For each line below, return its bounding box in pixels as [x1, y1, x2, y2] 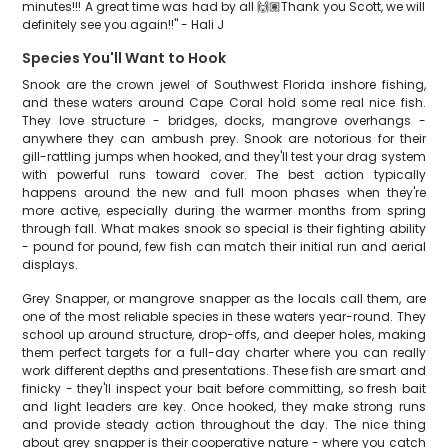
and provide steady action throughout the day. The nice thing [22, 416, 426, 433]
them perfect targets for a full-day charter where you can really [22, 344, 426, 361]
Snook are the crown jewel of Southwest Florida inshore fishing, [22, 76, 426, 93]
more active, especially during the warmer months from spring [22, 202, 426, 219]
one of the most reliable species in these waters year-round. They [22, 308, 426, 325]
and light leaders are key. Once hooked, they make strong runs [22, 398, 426, 415]
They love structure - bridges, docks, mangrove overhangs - [22, 112, 426, 129]
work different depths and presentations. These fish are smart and [22, 362, 426, 379]
